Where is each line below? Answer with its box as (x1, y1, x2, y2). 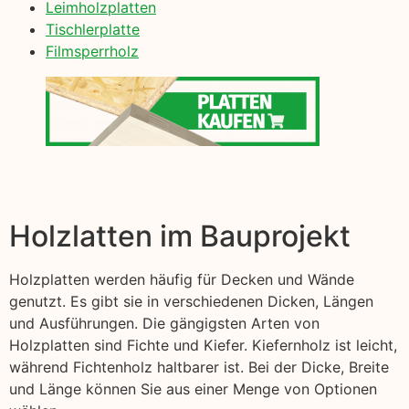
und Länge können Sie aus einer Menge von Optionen (9, 379, 377, 398)
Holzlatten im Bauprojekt (9, 217, 351, 254)
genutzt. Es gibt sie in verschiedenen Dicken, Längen (9, 291, 373, 310)
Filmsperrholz (46, 41, 139, 60)
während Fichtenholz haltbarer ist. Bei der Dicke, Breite (9, 357, 389, 376)
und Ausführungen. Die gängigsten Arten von (9, 313, 320, 332)
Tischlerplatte (46, 19, 140, 38)
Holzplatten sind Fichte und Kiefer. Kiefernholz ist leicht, (9, 335, 397, 354)
